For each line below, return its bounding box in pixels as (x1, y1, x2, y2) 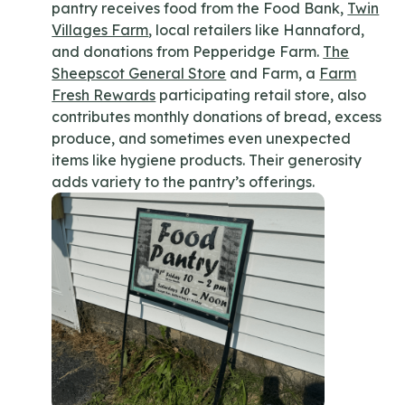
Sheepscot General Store (52, 64, 227, 82)
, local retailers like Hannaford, (148, 21, 365, 39)
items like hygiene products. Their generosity (52, 151, 363, 169)
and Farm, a (226, 64, 320, 82)
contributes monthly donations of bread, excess (52, 108, 382, 126)
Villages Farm (52, 21, 149, 39)
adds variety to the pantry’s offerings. (52, 173, 316, 191)
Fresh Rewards (52, 86, 156, 104)
